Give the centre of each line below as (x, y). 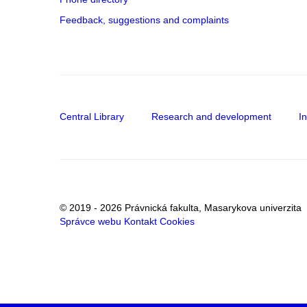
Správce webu (90, 222)
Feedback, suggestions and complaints (144, 20)
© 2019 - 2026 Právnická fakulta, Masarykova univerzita (181, 208)
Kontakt (140, 222)
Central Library (92, 116)
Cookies (177, 222)
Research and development (211, 116)
